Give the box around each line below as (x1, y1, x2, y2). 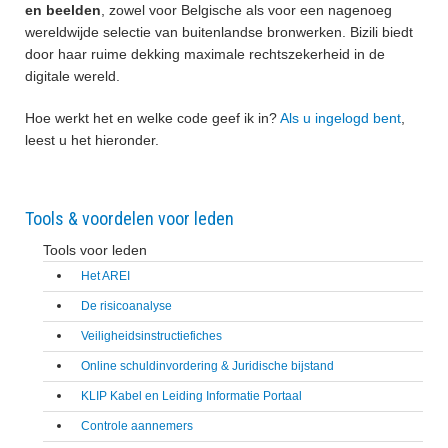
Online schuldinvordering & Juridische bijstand (80, 359, 334, 374)
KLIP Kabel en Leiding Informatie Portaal (80, 389, 302, 404)
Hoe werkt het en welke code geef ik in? (25, 110, 280, 127)
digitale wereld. (25, 68, 124, 85)
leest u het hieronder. (25, 132, 163, 149)
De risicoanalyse (80, 299, 172, 314)
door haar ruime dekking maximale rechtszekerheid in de (25, 46, 385, 63)
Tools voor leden (42, 242, 147, 259)
